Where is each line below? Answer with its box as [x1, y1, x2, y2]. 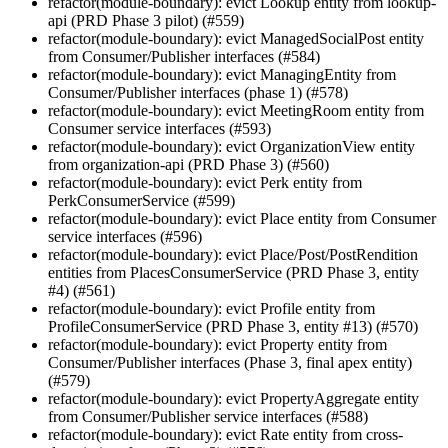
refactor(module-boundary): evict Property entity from [48, 336, 387, 354]
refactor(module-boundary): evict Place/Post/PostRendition [48, 246, 418, 264]
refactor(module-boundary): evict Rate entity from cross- [48, 426, 403, 444]
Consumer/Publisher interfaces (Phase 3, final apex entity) [48, 354, 412, 372]
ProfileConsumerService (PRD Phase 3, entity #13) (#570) [48, 318, 418, 336]
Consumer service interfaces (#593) [48, 120, 271, 138]
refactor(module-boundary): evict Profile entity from [48, 300, 375, 318]
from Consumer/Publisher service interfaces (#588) [48, 408, 368, 426]
